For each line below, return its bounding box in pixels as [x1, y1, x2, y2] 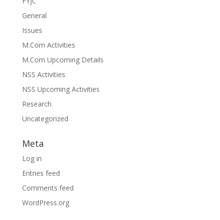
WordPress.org [22, 198, 69, 207]
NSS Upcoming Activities [22, 84, 100, 94]
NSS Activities [22, 70, 65, 79]
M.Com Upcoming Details [22, 55, 104, 64]
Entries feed [22, 168, 60, 178]
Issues [22, 26, 42, 35]
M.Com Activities [22, 40, 75, 50]
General [22, 11, 47, 20]
